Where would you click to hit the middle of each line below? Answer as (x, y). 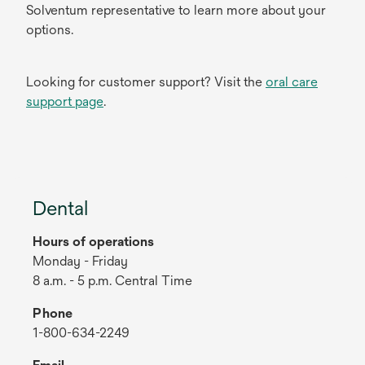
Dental (60, 207)
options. (50, 29)
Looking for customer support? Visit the (146, 81)
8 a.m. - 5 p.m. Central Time (112, 280)
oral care (292, 81)
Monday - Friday (80, 261)
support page (65, 101)
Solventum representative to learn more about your (176, 10)
